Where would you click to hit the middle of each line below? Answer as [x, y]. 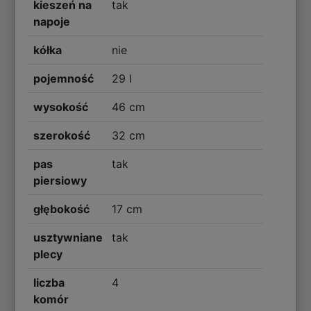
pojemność [64, 78]
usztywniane [68, 237]
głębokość [62, 209]
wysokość [61, 107]
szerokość [62, 135]
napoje [52, 21]
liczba [49, 282]
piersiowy [60, 180]
